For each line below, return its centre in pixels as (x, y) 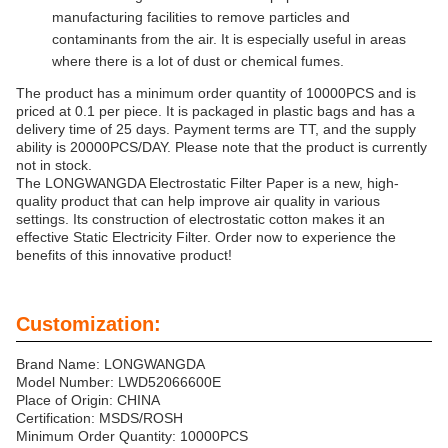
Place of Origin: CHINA (88, 400)
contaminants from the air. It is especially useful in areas (229, 39)
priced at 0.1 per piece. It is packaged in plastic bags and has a (215, 111)
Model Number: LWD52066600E (118, 382)
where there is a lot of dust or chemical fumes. (198, 61)
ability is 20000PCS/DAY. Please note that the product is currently (221, 147)
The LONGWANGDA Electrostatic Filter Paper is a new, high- (207, 183)
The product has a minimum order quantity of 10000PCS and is (216, 93)
